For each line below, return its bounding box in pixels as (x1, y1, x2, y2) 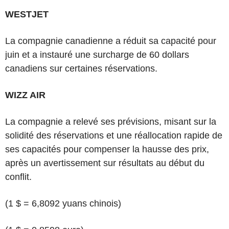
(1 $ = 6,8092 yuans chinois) (5, 198, 121, 209)
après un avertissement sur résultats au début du (5, 158, 204, 168)
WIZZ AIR (5, 90, 45, 100)
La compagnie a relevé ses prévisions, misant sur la (5, 117, 216, 127)
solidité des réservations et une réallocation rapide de (5, 130, 222, 141)
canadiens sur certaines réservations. (5, 63, 157, 74)
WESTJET (5, 9, 49, 19)
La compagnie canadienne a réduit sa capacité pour (5, 36, 216, 46)
